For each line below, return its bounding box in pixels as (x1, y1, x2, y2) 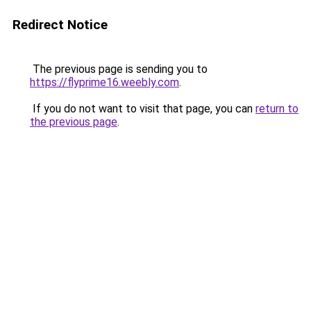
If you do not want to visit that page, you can (30, 102, 255, 115)
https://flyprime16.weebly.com (30, 76, 179, 89)
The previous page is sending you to (30, 62, 208, 76)
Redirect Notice (12, 17, 108, 33)
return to (255, 102, 299, 115)
